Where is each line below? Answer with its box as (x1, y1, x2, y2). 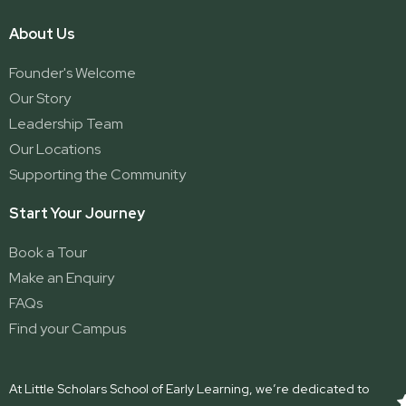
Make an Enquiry (9, 268, 114, 288)
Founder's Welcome (9, 63, 136, 83)
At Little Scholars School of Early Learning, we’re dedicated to (9, 381, 369, 398)
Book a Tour (9, 243, 87, 263)
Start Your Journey (9, 204, 145, 224)
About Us (9, 24, 75, 44)
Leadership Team (9, 114, 123, 134)
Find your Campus (9, 319, 126, 339)
